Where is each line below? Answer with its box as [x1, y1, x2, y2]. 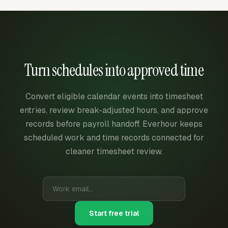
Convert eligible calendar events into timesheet [25, 91, 203, 102]
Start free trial [89, 208, 139, 218]
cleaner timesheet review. [65, 146, 163, 157]
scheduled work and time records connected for [24, 132, 204, 143]
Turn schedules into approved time [24, 59, 204, 81]
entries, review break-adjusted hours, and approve [20, 104, 208, 116]
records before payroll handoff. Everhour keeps [25, 118, 203, 129]
